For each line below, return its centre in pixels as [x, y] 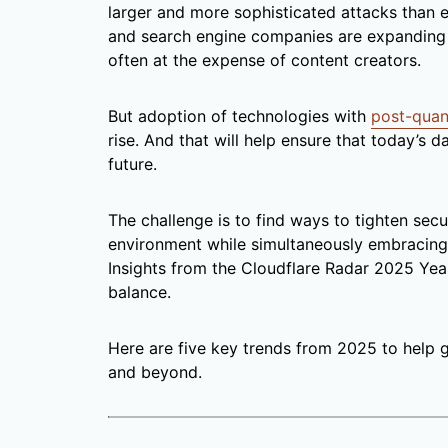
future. [132, 164]
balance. [139, 292]
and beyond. [155, 372]
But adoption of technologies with [239, 116]
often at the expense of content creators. [264, 60]
